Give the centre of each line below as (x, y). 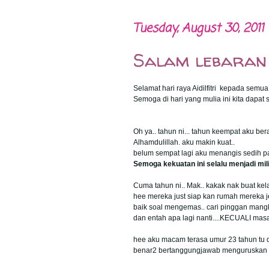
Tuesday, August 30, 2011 (198, 28)
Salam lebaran (200, 60)
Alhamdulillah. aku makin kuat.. (184, 142)
